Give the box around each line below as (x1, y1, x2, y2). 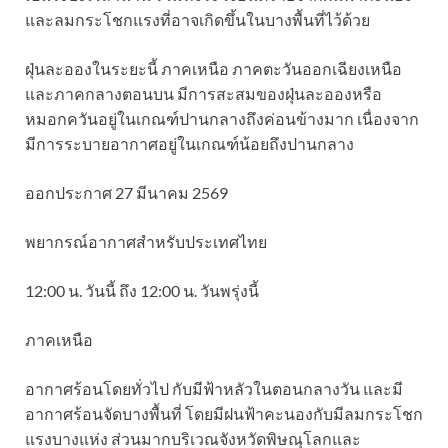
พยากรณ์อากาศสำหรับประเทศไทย (25, 231, 267, 251)
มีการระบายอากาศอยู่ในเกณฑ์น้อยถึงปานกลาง (25, 133, 354, 153)
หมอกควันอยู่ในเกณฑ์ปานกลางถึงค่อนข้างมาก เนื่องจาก (25, 108, 419, 128)
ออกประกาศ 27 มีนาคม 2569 (25, 182, 228, 202)
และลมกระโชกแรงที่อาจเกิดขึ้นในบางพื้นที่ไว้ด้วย (25, 9, 370, 29)
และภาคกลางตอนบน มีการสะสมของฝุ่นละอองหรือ (25, 83, 382, 103)
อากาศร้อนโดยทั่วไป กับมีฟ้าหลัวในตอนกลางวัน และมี (25, 378, 403, 398)
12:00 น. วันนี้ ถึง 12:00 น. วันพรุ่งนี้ (25, 280, 259, 300)
